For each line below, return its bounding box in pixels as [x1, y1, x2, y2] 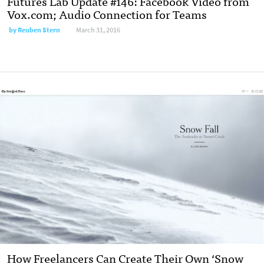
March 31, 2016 [76, 25, 120, 35]
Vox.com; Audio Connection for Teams [7, 4, 207, 24]
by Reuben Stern [9, 25, 60, 35]
